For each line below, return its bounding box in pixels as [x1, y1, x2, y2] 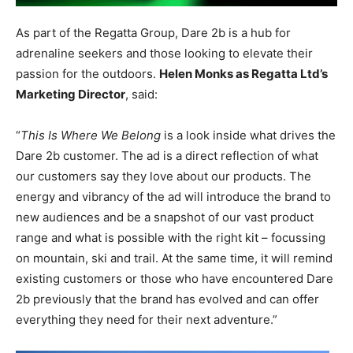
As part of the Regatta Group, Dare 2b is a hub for [16, 24, 291, 40]
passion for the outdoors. [16, 65, 159, 81]
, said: [125, 86, 158, 102]
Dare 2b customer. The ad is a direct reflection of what [16, 147, 318, 163]
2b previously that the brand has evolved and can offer [16, 291, 319, 307]
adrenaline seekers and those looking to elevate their [16, 45, 313, 61]
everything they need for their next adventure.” [16, 311, 277, 327]
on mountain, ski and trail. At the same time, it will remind [16, 250, 333, 266]
